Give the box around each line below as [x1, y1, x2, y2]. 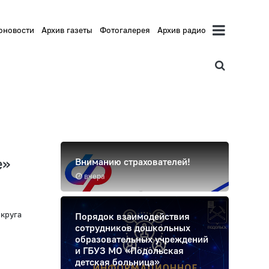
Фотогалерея [100, 25, 151, 35]
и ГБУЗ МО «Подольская [75, 244, 184, 257]
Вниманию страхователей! [75, 156, 190, 168]
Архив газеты [41, 25, 93, 35]
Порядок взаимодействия [75, 210, 190, 223]
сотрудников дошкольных [75, 222, 190, 234]
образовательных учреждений [75, 233, 208, 246]
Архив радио [157, 25, 207, 35]
